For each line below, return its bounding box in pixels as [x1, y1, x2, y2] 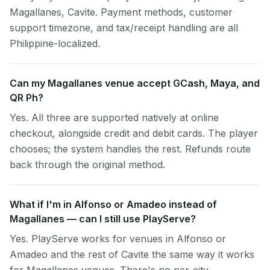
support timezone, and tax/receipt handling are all [10, 22, 238, 34]
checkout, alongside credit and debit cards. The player [10, 127, 258, 139]
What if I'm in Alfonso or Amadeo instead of [10, 198, 217, 210]
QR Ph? [10, 92, 43, 104]
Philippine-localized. [10, 37, 100, 49]
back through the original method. [10, 159, 165, 171]
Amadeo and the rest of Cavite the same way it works [10, 248, 254, 260]
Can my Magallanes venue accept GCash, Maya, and [10, 77, 260, 89]
